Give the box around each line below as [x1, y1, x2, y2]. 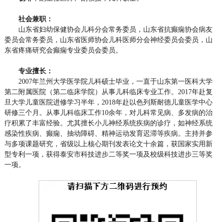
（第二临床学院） [46, 88, 102, 96]
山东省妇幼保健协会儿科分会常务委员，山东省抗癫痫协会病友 [18, 26, 213, 33]
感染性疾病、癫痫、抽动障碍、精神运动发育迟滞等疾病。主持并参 [4, 130, 213, 137]
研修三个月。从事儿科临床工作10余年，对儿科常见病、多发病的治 [4, 109, 213, 116]
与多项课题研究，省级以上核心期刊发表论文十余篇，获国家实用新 [4, 140, 213, 148]
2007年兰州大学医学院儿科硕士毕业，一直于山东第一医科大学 [18, 78, 213, 85]
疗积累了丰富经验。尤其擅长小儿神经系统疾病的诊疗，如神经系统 [4, 119, 213, 127]
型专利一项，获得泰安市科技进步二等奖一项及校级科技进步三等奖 [4, 151, 213, 158]
